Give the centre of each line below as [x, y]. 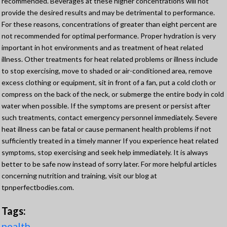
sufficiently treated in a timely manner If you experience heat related [110, 141]
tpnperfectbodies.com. [38, 187]
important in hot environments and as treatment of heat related [102, 48]
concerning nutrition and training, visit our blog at [79, 176]
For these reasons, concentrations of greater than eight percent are [109, 24]
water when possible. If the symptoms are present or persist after [106, 106]
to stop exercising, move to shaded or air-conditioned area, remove [107, 71]
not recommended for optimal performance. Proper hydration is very [109, 36]
